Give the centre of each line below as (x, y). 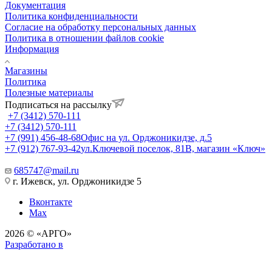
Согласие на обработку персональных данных (100, 27)
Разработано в (34, 244)
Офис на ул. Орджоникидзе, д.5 (146, 137)
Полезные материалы (49, 92)
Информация (32, 49)
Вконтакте (51, 202)
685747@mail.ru (46, 170)
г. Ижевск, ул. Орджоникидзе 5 (76, 181)
